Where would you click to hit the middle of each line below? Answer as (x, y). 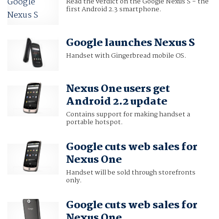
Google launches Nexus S (130, 43)
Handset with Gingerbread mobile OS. (126, 56)
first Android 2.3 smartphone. (113, 10)
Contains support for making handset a (128, 114)
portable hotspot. (94, 122)
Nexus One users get (118, 89)
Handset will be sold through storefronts (131, 172)
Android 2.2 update (116, 101)
